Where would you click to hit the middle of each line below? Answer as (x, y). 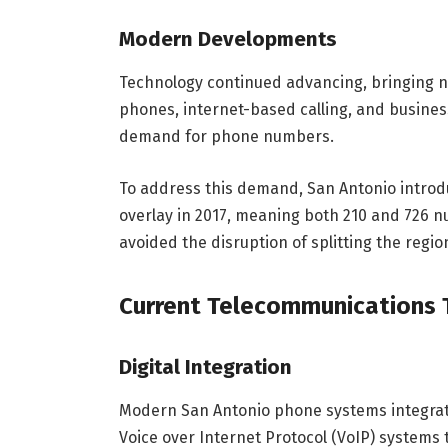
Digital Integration (205, 366)
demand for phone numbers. (226, 137)
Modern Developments (227, 38)
